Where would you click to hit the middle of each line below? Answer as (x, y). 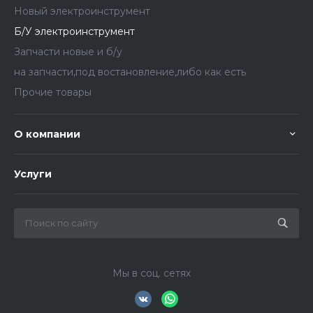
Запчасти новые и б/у (68, 52)
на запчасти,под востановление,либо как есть (130, 72)
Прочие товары (53, 93)
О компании (47, 134)
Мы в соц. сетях (151, 274)
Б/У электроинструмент (74, 32)
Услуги (33, 174)
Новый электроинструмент (82, 12)
